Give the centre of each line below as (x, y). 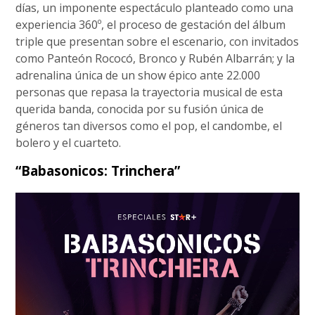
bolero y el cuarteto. (69, 143)
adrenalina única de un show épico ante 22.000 (138, 76)
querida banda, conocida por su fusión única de (140, 109)
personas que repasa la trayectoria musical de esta (149, 92)
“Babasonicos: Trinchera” (98, 171)
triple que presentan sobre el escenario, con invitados (157, 42)
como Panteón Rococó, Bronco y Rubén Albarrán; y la (155, 59)
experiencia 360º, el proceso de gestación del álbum (151, 25)
